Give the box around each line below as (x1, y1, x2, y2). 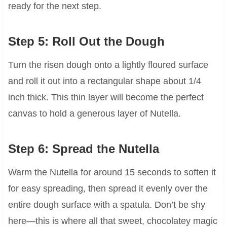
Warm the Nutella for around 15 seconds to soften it (8, 167, 216, 178)
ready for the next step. (8, 1, 101, 12)
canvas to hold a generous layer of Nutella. (8, 108, 181, 119)
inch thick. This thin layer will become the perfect (8, 92, 204, 103)
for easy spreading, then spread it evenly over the (8, 183, 208, 194)
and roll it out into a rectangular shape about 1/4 (8, 76, 201, 87)
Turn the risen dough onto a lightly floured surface (8, 60, 208, 70)
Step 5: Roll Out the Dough (8, 34, 165, 49)
